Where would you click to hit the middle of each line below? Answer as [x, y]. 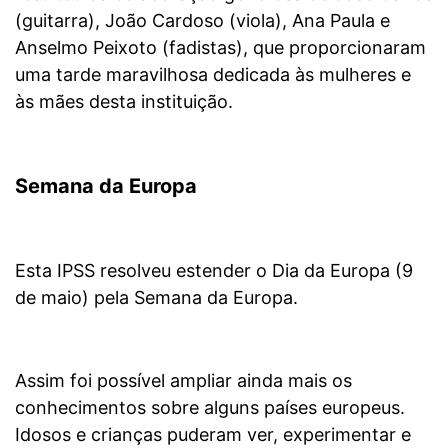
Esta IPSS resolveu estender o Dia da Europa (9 [214, 271]
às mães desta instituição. [124, 102]
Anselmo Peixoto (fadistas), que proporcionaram [220, 48]
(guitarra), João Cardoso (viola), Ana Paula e [202, 21]
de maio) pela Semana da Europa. [156, 298]
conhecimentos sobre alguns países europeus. [210, 408]
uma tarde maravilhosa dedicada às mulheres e [213, 75]
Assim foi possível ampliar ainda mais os [183, 381]
